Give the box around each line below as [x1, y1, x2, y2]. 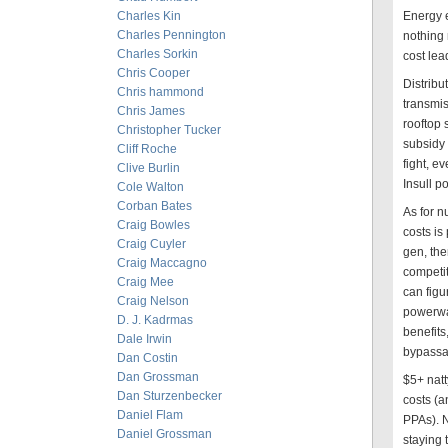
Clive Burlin [117, 161, 180, 175]
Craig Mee [117, 275, 174, 289]
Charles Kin [117, 9, 181, 23]
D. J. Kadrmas [117, 313, 193, 327]
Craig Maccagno [117, 256, 207, 270]
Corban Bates [117, 199, 192, 213]
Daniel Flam [117, 408, 183, 422]
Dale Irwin [117, 332, 172, 346]
